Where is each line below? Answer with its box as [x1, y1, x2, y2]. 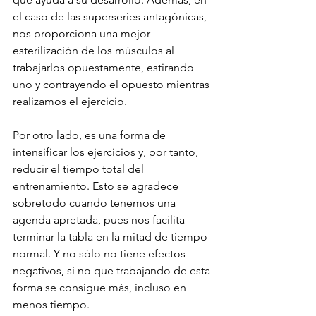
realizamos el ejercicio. [13, 95, 127, 109]
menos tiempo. [13, 298, 90, 312]
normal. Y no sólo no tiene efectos [13, 247, 188, 261]
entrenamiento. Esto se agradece [13, 179, 181, 193]
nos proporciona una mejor [13, 27, 153, 41]
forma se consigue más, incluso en [13, 281, 189, 295]
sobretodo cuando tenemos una [13, 196, 178, 210]
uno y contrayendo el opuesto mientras [13, 78, 212, 92]
